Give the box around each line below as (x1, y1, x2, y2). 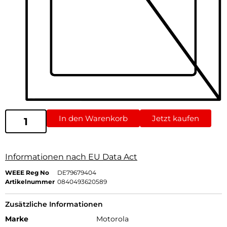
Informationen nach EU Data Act (5, 152, 137, 162)
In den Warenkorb (59, 113, 128, 124)
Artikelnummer (5, 178, 55, 186)
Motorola (96, 214, 129, 224)
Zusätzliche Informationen (5, 200, 103, 209)
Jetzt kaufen (152, 113, 199, 124)
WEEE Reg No (5, 169, 49, 177)
